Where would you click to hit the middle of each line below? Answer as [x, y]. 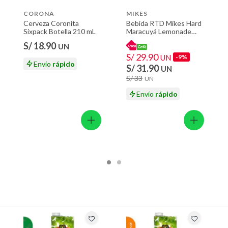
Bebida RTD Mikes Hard [164, 23]
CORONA [39, 13]
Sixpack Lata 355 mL [158, 39]
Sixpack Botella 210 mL [60, 31]
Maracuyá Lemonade [159, 31]
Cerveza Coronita [51, 23]
